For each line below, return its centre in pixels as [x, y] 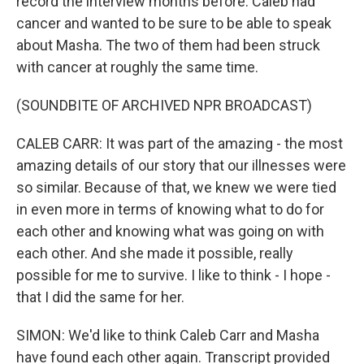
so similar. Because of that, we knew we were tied [176, 187]
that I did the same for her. [100, 297]
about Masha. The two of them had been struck [168, 45]
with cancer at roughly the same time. [137, 67]
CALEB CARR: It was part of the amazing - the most [180, 143]
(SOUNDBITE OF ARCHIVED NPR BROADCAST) [164, 105]
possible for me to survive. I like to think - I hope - [173, 275]
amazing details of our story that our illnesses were [181, 165]
